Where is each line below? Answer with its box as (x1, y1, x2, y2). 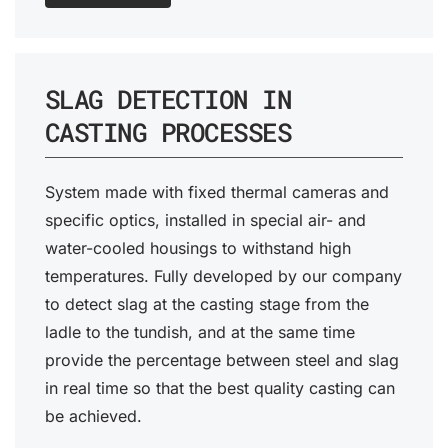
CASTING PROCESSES (45, 115, 291, 150)
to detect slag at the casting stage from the (45, 294, 369, 315)
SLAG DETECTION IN (45, 82, 291, 117)
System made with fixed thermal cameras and (45, 182, 389, 203)
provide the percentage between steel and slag (45, 350, 399, 371)
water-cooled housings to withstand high (45, 238, 351, 259)
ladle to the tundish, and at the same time (45, 322, 355, 343)
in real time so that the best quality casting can (45, 378, 395, 399)
